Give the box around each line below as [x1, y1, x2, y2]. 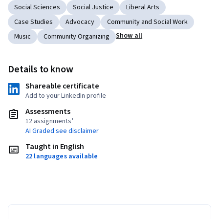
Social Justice [73, 2, 113, 13]
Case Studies [14, 17, 53, 27]
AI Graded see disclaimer [25, 126, 99, 136]
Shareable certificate [25, 81, 99, 92]
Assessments [25, 106, 70, 117]
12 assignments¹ [25, 116, 74, 127]
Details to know [8, 63, 74, 77]
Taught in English [25, 141, 85, 153]
